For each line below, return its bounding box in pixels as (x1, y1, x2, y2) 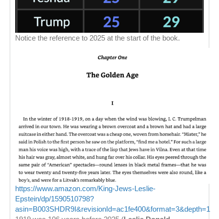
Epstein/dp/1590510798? (15, 195, 94, 203)
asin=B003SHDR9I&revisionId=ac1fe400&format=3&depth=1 (15, 205, 210, 214)
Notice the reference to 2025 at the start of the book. (15, 34, 180, 43)
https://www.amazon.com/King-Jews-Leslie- (15, 184, 155, 193)
